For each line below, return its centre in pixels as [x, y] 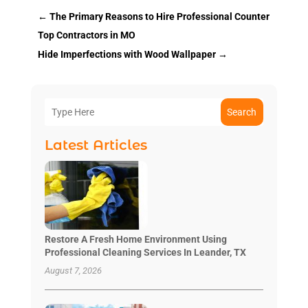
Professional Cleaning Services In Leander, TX [145, 252]
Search [242, 112]
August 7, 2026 [73, 270]
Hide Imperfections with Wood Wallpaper [126, 54]
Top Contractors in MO [86, 35]
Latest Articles [96, 145]
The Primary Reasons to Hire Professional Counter [159, 16]
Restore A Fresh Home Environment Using [135, 239]
